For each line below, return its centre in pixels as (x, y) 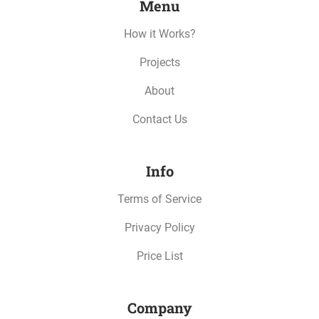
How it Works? (159, 34)
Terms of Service (159, 199)
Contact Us (159, 119)
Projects (159, 62)
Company (159, 308)
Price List (159, 256)
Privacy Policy (159, 228)
